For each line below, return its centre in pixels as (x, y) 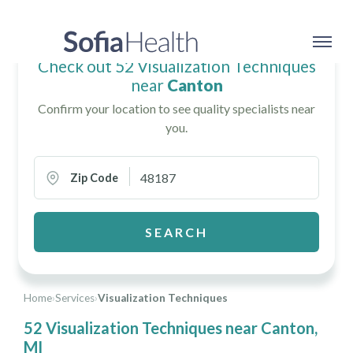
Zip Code (95, 178)
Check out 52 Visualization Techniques (176, 66)
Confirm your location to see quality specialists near (176, 109)
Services (75, 298)
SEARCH (176, 232)
